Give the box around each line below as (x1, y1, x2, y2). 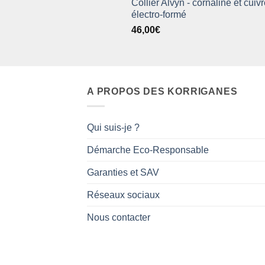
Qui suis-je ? (87, 122, 140, 132)
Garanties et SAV (87, 167, 159, 177)
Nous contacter (87, 212, 150, 222)
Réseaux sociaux (87, 189, 160, 200)
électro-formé (131, 9, 186, 20)
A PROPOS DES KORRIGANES (87, 86, 238, 97)
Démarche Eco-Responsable (87, 144, 209, 155)
